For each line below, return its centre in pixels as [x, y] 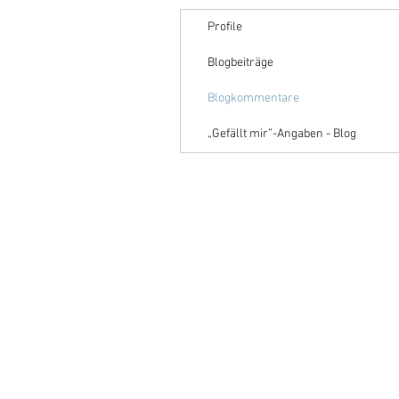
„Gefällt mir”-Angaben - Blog [282, 134]
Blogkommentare [253, 98]
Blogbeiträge [240, 63]
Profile [225, 27]
